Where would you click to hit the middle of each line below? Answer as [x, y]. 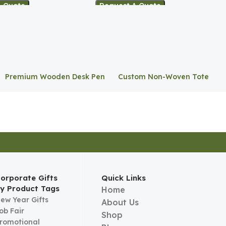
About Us [120, 203]
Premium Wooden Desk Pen [55, 76]
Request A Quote [130, 6]
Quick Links [123, 178]
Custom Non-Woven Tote [163, 76]
